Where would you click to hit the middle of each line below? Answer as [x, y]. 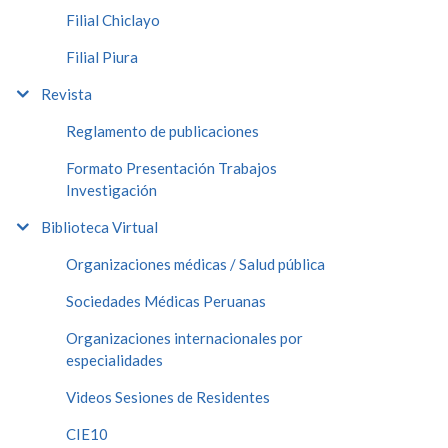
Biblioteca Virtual [99, 226]
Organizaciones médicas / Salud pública [195, 263]
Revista [66, 93]
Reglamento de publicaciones [162, 130]
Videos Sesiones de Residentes [168, 396]
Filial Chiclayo [113, 19]
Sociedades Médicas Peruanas [166, 300]
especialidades [114, 359]
